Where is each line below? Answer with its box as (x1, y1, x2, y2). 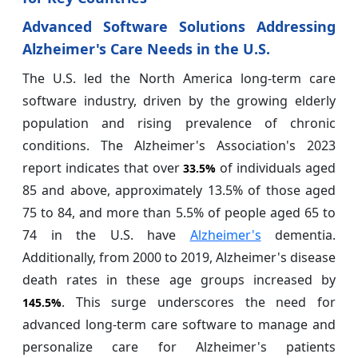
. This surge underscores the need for (62, 292, 336, 311)
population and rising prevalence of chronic (22, 113, 336, 132)
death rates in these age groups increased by (22, 270, 336, 288)
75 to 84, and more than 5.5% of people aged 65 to (22, 203, 336, 221)
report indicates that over (22, 158, 184, 177)
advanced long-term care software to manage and (22, 315, 336, 333)
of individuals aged (216, 158, 336, 177)
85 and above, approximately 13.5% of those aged (22, 181, 336, 199)
